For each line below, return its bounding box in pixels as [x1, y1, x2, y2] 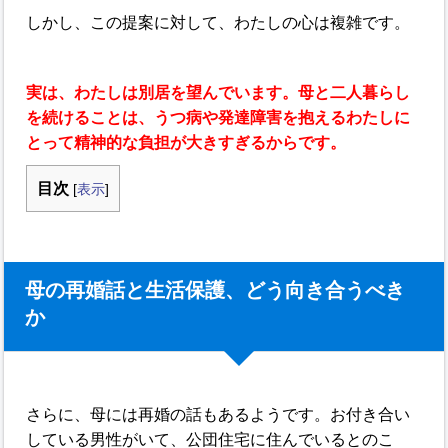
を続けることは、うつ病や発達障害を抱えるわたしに [26, 109, 411, 126]
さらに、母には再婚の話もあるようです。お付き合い [26, 406, 411, 423]
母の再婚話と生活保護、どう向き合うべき [25, 279, 406, 301]
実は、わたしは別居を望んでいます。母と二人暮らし [26, 84, 411, 101]
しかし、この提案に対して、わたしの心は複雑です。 [26, 14, 411, 31]
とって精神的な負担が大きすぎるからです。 [26, 134, 347, 151]
